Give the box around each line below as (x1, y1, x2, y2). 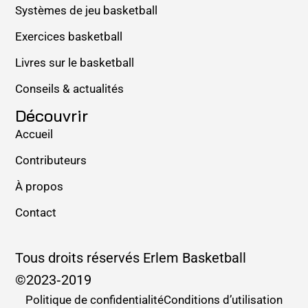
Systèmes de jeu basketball (15, 3, 158, 17)
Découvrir (15, 105, 89, 126)
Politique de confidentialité (25, 293, 164, 307)
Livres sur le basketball (15, 56, 135, 69)
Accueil (15, 127, 54, 141)
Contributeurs (15, 153, 87, 167)
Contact (15, 206, 57, 219)
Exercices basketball (15, 30, 123, 43)
